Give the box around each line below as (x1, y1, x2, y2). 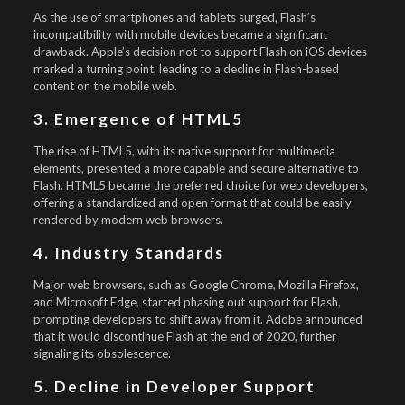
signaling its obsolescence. (33, 346, 171, 361)
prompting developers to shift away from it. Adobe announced (33, 312, 363, 326)
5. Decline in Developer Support (33, 377, 316, 396)
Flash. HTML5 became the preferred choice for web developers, (33, 178, 368, 193)
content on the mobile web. (33, 79, 177, 93)
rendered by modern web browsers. (33, 212, 223, 227)
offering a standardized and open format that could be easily (33, 195, 352, 210)
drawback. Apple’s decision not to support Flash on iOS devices (33, 44, 367, 59)
